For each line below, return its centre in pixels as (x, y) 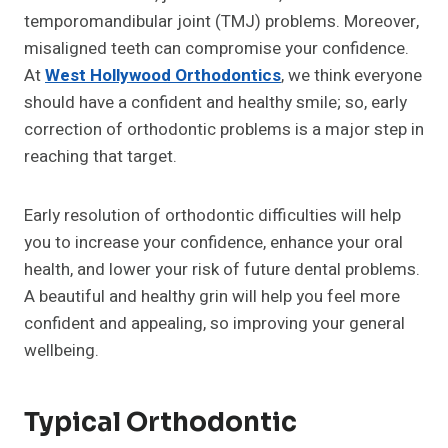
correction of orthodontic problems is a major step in (224, 130)
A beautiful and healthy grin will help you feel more (212, 297)
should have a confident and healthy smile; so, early (215, 103)
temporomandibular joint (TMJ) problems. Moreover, (221, 22)
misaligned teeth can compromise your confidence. (216, 49)
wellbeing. (61, 351)
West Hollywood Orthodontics (163, 76)
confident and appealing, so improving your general (214, 324)
